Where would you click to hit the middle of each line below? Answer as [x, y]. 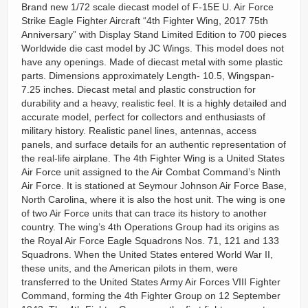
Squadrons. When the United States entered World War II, [147, 254]
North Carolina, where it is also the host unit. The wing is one [153, 199]
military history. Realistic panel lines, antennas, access [139, 131]
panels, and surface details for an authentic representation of [154, 144]
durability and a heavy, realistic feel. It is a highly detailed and [154, 103]
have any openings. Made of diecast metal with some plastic [152, 62]
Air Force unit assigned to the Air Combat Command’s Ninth [151, 172]
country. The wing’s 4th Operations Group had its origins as [150, 227]
